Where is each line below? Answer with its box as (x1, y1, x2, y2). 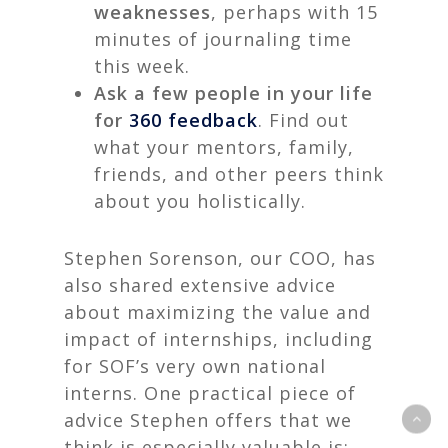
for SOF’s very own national (64, 354, 326, 378)
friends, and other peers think (94, 162, 384, 186)
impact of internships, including (64, 327, 373, 351)
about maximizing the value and (64, 300, 371, 324)
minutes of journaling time (94, 27, 352, 51)
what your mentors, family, (94, 135, 354, 159)
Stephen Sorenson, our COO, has (64, 246, 376, 270)
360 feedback (129, 108, 258, 132)
